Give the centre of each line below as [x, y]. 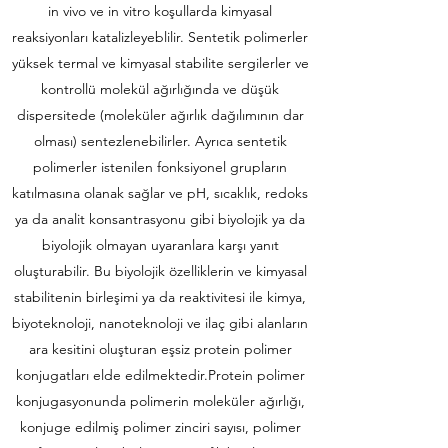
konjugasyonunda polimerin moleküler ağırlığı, [160, 401]
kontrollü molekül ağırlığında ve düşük [160, 89]
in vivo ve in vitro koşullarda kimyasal [160, 11]
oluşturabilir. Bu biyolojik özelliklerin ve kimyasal [160, 271]
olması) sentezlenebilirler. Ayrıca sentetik [160, 141]
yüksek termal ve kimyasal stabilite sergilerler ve [160, 63]
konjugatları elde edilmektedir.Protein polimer [160, 375]
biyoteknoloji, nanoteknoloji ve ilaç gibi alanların [160, 323]
